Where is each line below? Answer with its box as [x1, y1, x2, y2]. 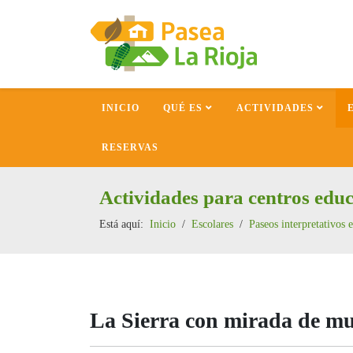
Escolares [191, 217, 233, 230]
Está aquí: [99, 217, 150, 230]
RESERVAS [102, 142, 158, 154]
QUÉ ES [163, 102, 203, 114]
